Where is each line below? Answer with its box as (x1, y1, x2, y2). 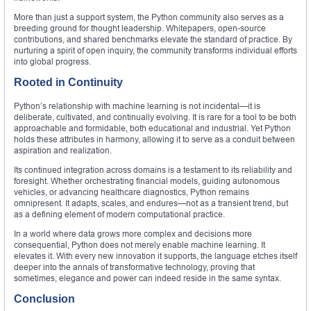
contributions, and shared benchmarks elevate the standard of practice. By (14, 33, 292, 44)
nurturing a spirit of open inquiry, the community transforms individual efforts (14, 44, 297, 56)
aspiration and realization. (14, 144, 112, 155)
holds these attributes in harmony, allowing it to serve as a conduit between (14, 133, 295, 144)
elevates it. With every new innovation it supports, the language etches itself (14, 250, 297, 261)
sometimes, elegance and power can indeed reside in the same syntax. (14, 272, 281, 283)
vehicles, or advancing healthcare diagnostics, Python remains (14, 186, 249, 197)
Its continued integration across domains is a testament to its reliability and (14, 164, 292, 175)
